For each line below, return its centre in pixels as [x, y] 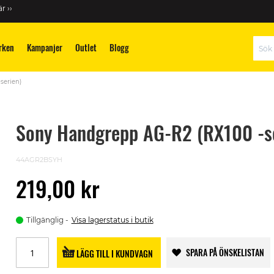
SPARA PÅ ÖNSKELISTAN [225, 252]
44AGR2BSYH [39, 160]
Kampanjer [45, 47]
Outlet [86, 47]
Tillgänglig [45, 220]
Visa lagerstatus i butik [112, 220]
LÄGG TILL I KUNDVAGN [115, 253]
